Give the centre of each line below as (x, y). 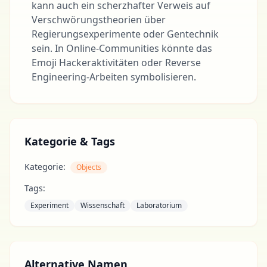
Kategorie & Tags (70, 141)
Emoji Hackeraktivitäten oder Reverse (116, 63)
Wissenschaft (103, 205)
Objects (89, 167)
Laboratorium (159, 205)
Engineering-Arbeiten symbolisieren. (114, 77)
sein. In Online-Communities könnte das (122, 48)
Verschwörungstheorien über (99, 20)
